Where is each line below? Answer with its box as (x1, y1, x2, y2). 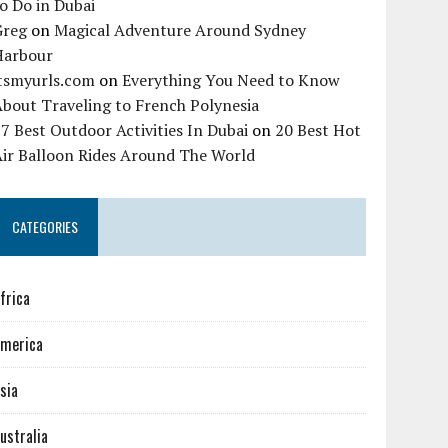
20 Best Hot (275, 119, 362, 142)
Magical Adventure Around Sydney (54, 19, 307, 42)
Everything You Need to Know (122, 69, 341, 92)
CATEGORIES (12, 216, 79, 238)
